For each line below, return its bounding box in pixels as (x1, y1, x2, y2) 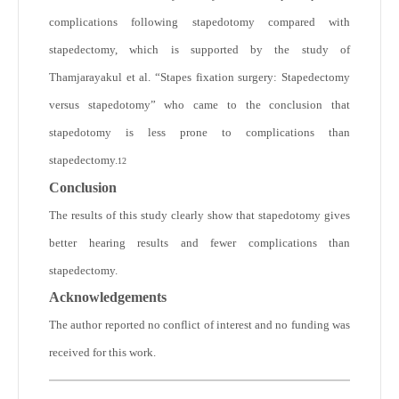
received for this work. (49, 346, 159, 360)
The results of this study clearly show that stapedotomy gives (49, 208, 350, 223)
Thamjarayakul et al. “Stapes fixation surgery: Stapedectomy (49, 70, 350, 85)
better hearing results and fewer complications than (49, 236, 350, 250)
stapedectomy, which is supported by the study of (49, 43, 350, 57)
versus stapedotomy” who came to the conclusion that (49, 98, 350, 112)
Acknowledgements (49, 289, 167, 305)
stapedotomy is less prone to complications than (49, 126, 350, 140)
